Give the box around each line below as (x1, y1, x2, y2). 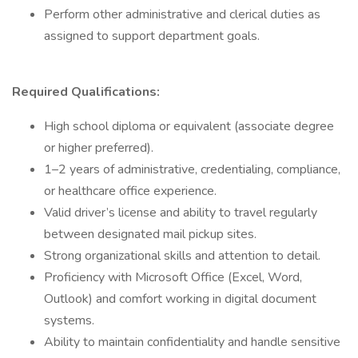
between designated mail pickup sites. (44, 225, 260, 243)
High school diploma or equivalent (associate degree (44, 117, 334, 135)
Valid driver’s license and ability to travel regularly (44, 204, 317, 221)
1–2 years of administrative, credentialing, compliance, (44, 161, 340, 178)
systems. (44, 312, 97, 329)
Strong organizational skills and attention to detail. (44, 247, 324, 265)
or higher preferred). (44, 139, 157, 157)
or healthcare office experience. (44, 182, 220, 200)
